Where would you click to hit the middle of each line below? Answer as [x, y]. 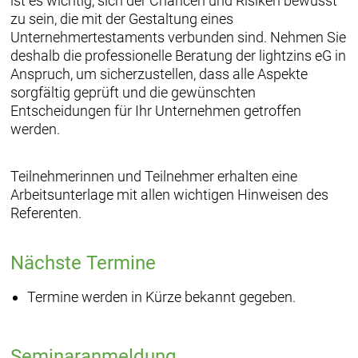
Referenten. [46, 213]
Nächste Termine [83, 263]
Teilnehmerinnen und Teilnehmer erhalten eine [153, 177]
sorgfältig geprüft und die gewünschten [133, 93]
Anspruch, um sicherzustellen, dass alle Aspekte [159, 74]
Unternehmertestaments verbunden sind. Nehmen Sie [178, 38]
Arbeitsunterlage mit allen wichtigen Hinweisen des [169, 195]
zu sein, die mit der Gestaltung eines [121, 19]
